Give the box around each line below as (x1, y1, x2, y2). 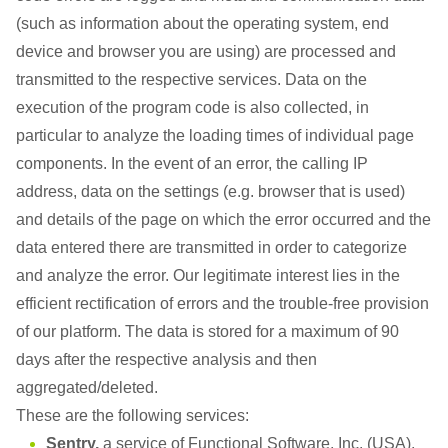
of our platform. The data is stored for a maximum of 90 (16, 323, 399, 340)
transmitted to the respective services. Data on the (16, 71, 367, 88)
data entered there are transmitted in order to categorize (16, 239, 407, 256)
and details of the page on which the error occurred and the (16, 211, 431, 228)
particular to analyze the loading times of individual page (16, 127, 414, 144)
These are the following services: (16, 407, 249, 424)
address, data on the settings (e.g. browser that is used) (16, 183, 405, 200)
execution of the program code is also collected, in (16, 99, 369, 116)
